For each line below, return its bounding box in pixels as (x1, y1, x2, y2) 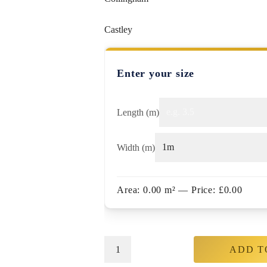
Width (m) (117, 142, 156, 153)
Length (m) (117, 107, 160, 117)
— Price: (175, 185, 219, 195)
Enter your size (117, 67, 195, 79)
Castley (104, 24, 133, 35)
